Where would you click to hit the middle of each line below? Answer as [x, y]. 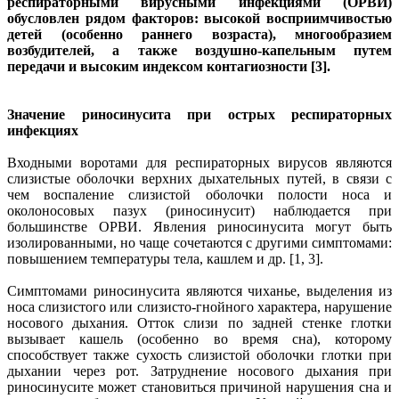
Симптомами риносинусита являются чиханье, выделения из [199, 290]
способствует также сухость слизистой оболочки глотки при [199, 354]
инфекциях [43, 130]
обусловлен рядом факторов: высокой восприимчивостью [199, 18]
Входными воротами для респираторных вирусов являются [199, 162]
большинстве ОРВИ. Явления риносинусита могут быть [199, 226]
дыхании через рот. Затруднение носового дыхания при [199, 370]
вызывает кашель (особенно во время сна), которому [199, 338]
